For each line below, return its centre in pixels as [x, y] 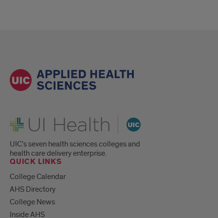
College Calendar [38, 177]
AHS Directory [33, 190]
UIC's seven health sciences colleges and [75, 144]
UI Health [24, 119]
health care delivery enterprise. [58, 154]
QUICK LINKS [36, 162]
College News [32, 202]
